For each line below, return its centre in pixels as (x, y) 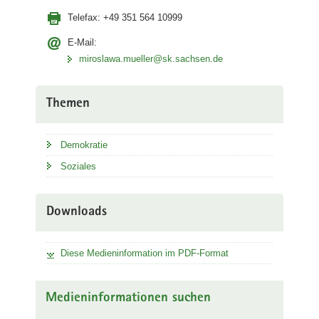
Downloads (77, 213)
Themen (68, 104)
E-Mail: (82, 42)
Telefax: (85, 17)
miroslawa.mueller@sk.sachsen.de (151, 59)
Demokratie (84, 145)
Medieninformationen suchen (128, 299)
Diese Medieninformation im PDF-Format (145, 253)
